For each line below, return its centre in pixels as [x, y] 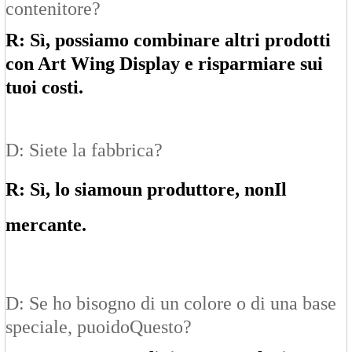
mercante [44, 225]
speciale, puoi [58, 327]
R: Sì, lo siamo [64, 190]
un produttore [178, 190]
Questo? [161, 327]
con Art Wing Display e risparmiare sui [164, 64]
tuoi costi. [44, 88]
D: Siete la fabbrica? [84, 150]
